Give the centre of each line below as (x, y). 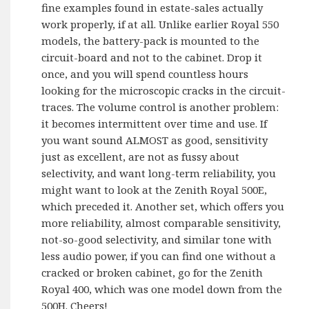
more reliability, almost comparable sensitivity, (161, 222)
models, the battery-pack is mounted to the (151, 40)
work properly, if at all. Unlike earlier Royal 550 (160, 24)
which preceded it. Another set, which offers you (163, 206)
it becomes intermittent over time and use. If (154, 123)
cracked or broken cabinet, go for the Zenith (152, 272)
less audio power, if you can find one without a (159, 256)
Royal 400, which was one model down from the (162, 289)
